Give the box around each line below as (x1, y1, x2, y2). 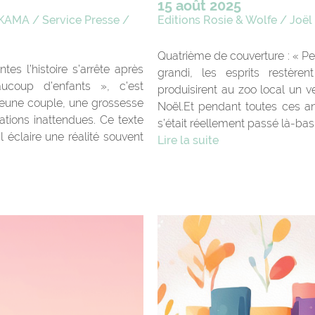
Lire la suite (157, 133, 219, 147)
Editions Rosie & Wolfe (157, 13, 277, 27)
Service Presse (42, 13, 120, 27)
